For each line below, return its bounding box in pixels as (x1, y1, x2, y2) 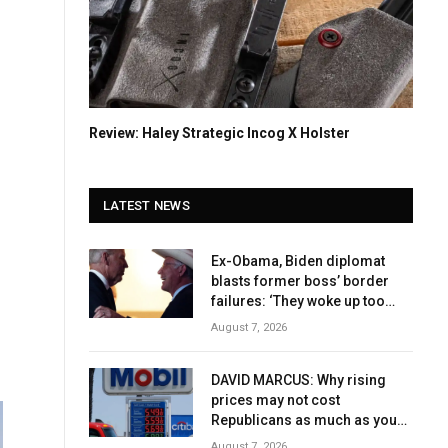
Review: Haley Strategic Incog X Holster (89, 124, 350, 141)
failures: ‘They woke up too (211, 292, 385, 309)
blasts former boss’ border (211, 272, 389, 289)
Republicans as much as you (211, 411, 397, 428)
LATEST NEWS (103, 197, 190, 213)
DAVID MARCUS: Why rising (211, 371, 386, 388)
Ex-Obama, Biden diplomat (211, 252, 385, 269)
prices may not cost (211, 391, 340, 408)
